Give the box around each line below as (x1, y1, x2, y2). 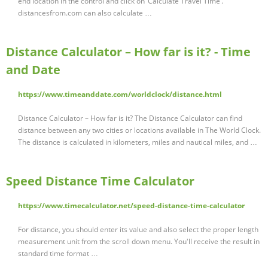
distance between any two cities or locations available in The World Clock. (18, 125, 261, 136)
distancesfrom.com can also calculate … (18, 8, 152, 19)
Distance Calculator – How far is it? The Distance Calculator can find (18, 113, 242, 124)
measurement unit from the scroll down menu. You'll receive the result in (18, 236, 260, 247)
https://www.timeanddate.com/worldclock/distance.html (18, 89, 222, 100)
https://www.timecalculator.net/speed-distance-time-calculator (18, 200, 245, 211)
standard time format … (18, 248, 98, 259)
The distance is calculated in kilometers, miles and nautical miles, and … (18, 137, 257, 148)
